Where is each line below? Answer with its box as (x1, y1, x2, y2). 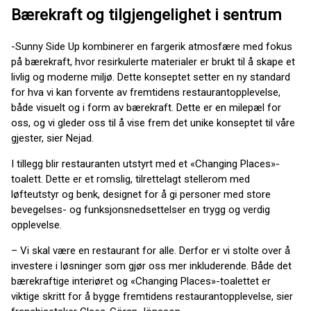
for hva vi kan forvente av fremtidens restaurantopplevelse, (11, 86, 280, 99)
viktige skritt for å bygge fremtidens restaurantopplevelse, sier (11, 290, 293, 303)
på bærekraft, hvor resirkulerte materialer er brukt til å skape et (11, 56, 295, 69)
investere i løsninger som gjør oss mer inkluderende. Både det (11, 260, 292, 273)
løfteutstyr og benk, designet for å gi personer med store (11, 188, 271, 201)
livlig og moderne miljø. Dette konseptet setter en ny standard (11, 71, 290, 84)
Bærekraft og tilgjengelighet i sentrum (11, 5, 282, 24)
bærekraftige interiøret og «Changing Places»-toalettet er (11, 275, 271, 288)
